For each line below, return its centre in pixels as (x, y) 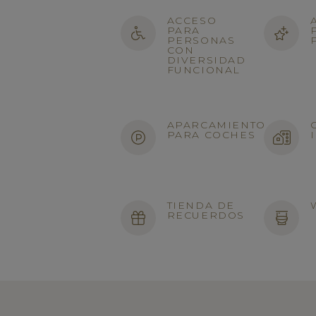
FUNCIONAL (204, 70)
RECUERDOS (206, 215)
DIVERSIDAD (206, 60)
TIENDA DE (201, 205)
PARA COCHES (211, 135)
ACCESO (192, 20)
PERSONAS (201, 40)
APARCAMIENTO (216, 125)
